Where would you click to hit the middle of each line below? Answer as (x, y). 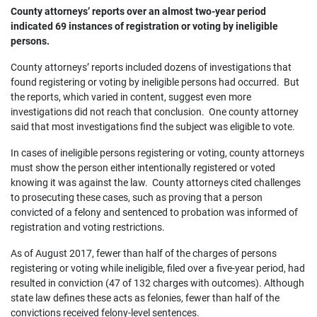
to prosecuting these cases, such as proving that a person (137, 197)
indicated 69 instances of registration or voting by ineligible (144, 26)
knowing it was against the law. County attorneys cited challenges (156, 183)
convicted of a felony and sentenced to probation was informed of (154, 212)
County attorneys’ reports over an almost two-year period (138, 11)
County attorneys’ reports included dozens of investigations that (151, 67)
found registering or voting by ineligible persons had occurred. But (155, 82)
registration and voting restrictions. (88, 227)
